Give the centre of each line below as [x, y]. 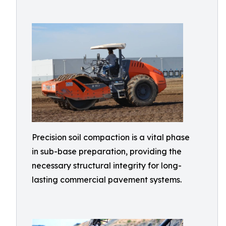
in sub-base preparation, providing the [107, 151]
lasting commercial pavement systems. [107, 179]
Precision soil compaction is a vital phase [111, 137]
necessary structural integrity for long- [107, 165]
